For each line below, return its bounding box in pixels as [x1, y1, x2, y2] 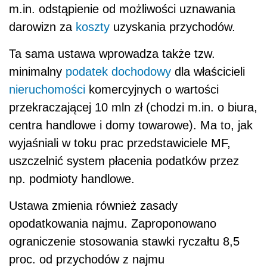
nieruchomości [9, 83, 85, 97]
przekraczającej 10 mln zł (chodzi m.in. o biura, [9, 101, 257, 114]
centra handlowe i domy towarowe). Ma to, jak [9, 119, 253, 132]
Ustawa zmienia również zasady [9, 199, 178, 213]
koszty [76, 20, 110, 34]
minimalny [9, 65, 66, 79]
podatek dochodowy [66, 65, 171, 79]
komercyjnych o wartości [85, 83, 219, 97]
